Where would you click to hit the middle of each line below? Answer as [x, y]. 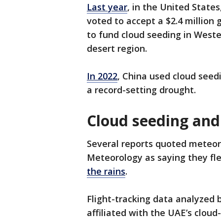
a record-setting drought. [141, 90]
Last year [107, 7]
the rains [106, 171]
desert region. [117, 49]
